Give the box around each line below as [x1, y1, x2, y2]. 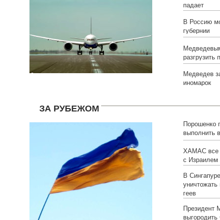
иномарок [183, 79, 211, 87]
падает [183, 1, 204, 9]
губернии [183, 27, 210, 35]
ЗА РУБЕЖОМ [39, 103, 99, 113]
